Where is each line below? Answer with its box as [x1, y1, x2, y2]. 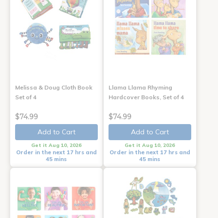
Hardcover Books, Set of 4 [108, 93, 184, 101]
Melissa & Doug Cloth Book [15, 84, 92, 91]
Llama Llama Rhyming [108, 84, 172, 91]
